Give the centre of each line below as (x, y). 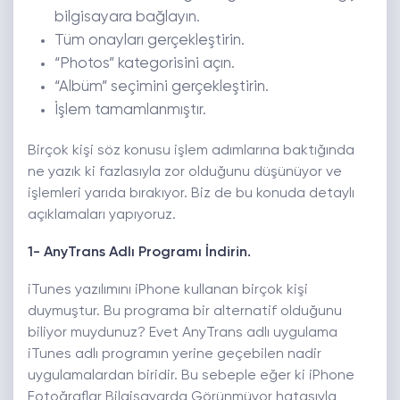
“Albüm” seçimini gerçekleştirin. (162, 87)
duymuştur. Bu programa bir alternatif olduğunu (185, 312)
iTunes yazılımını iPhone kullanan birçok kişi (168, 291)
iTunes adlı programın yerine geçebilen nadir (175, 355)
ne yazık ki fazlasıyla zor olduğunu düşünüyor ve (185, 173)
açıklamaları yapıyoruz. (102, 216)
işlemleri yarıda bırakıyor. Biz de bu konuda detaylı (191, 194)
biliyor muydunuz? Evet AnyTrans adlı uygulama (183, 333)
